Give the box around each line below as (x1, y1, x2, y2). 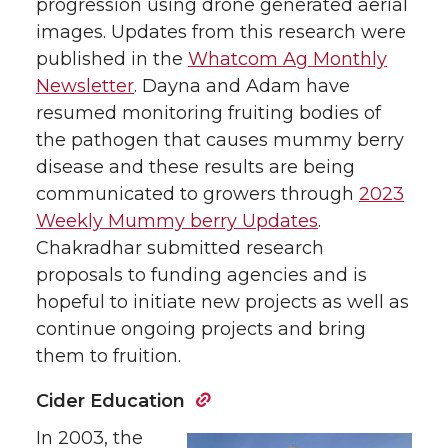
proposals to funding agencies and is (36, 263, 367, 286)
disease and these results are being (36, 155, 355, 178)
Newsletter (36, 74, 134, 97)
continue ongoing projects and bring (36, 317, 366, 340)
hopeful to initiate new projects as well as (36, 290, 409, 313)
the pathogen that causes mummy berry (36, 128, 404, 151)
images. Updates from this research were (36, 20, 406, 43)
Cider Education (36, 389, 185, 412)
